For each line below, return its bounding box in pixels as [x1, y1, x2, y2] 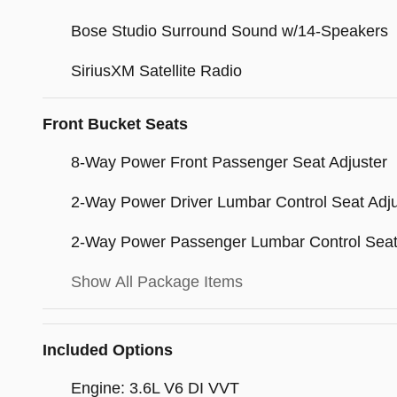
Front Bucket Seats [43, 115, 188, 134]
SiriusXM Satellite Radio [71, 62, 242, 81]
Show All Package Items [71, 273, 243, 292]
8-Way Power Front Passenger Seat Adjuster [71, 153, 387, 172]
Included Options [43, 341, 173, 360]
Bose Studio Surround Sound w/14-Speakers [71, 22, 388, 41]
